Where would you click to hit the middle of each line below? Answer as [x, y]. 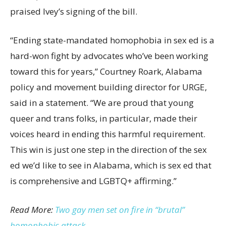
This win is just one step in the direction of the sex [108, 149]
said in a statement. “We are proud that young [102, 102]
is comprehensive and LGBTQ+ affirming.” [93, 181]
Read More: [33, 209]
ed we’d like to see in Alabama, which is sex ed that [111, 165]
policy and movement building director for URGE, [108, 87]
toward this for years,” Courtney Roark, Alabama [106, 71]
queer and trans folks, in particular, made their [104, 118]
